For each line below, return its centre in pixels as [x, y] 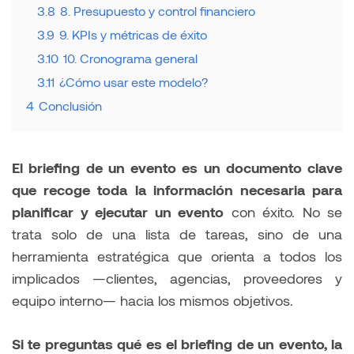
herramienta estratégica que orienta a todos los [177, 256]
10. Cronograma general [130, 58]
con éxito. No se [283, 212]
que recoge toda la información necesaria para [177, 190]
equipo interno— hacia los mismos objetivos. [153, 301]
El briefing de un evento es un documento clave [177, 168]
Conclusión [70, 106]
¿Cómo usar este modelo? [134, 82]
